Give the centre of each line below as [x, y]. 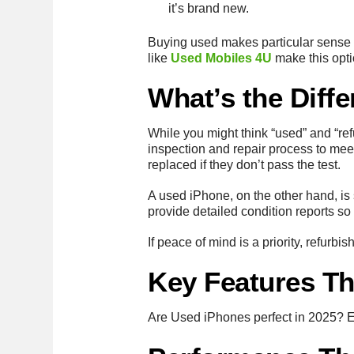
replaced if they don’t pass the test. [245, 164]
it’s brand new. [208, 9]
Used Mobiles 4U [222, 58]
